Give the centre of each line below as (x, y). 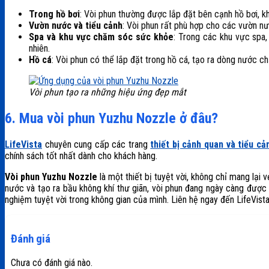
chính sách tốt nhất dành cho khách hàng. (81, 156)
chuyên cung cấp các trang (96, 145)
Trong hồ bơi (54, 14)
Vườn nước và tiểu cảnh (76, 26)
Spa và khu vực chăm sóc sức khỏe (101, 37)
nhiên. (39, 49)
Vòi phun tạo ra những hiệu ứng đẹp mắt (107, 92)
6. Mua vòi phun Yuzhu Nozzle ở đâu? (111, 119)
